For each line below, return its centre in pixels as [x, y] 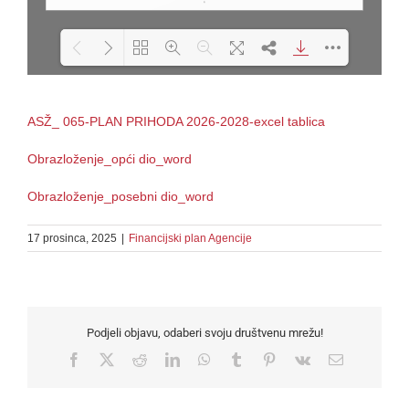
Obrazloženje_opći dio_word [110, 159]
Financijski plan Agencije [190, 239]
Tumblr [263, 358]
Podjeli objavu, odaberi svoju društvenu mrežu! [204, 333]
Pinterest [300, 358]
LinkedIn [205, 358]
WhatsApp [241, 358]
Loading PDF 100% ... [209, 106]
